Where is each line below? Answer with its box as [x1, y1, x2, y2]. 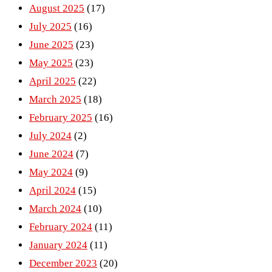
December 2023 [29, 257, 97, 269]
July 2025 [29, 20, 72, 32]
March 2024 [29, 202, 81, 214]
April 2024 [29, 184, 76, 196]
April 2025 [29, 75, 76, 87]
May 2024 [29, 166, 73, 178]
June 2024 [29, 148, 73, 160]
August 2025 [29, 2, 84, 14]
